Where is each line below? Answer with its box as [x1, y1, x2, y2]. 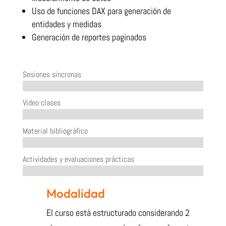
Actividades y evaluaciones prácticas [22, 154, 134, 165]
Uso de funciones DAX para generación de [31, 5, 171, 17]
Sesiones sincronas [22, 69, 81, 80]
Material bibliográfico [22, 126, 88, 137]
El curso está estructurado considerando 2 [46, 207, 190, 219]
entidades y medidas [31, 18, 101, 30]
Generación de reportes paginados [31, 31, 146, 43]
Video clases [22, 97, 61, 108]
